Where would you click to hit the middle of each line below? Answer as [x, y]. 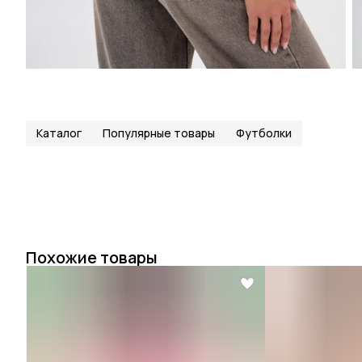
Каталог [59, 133]
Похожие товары [92, 257]
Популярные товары [159, 133]
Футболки [264, 133]
